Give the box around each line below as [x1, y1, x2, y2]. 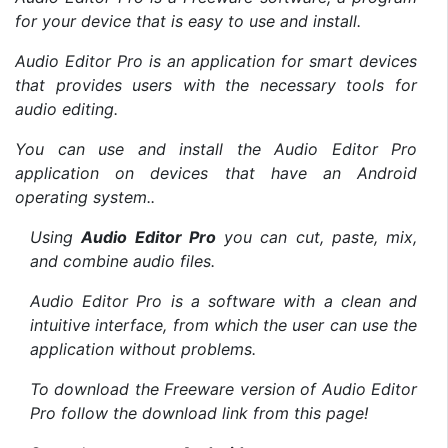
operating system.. [15, 186, 155, 207]
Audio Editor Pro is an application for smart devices [15, 50, 417, 71]
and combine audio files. [30, 250, 215, 271]
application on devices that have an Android [15, 162, 417, 183]
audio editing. [15, 98, 118, 119]
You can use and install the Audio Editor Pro [15, 138, 417, 159]
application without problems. [30, 338, 256, 359]
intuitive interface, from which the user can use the [30, 314, 417, 335]
